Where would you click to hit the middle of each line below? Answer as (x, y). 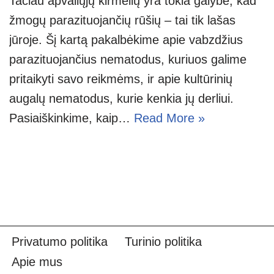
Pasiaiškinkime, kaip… (72, 118)
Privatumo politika (60, 242)
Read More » (169, 118)
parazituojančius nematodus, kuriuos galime (128, 59)
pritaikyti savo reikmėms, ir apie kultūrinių (121, 79)
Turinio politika (163, 242)
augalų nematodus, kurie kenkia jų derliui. (121, 98)
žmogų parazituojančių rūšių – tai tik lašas (122, 20)
